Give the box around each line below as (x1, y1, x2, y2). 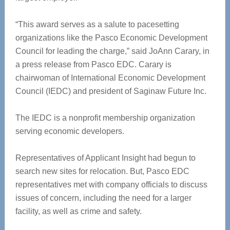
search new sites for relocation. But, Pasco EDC (15, 167, 189, 176)
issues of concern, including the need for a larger (15, 194, 191, 202)
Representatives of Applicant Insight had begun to (15, 154, 196, 162)
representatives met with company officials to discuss (15, 180, 207, 189)
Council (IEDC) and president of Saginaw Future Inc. (15, 87, 206, 95)
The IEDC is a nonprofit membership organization (15, 113, 195, 122)
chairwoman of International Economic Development (15, 73, 205, 82)
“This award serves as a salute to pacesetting (15, 20, 179, 29)
